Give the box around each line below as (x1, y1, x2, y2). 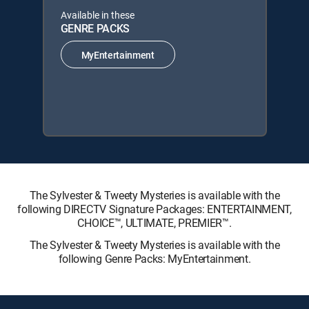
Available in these (60, 8, 134, 21)
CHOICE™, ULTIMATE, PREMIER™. (77, 215, 232, 230)
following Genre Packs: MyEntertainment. (58, 251, 251, 266)
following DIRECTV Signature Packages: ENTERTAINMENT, (17, 201, 292, 217)
